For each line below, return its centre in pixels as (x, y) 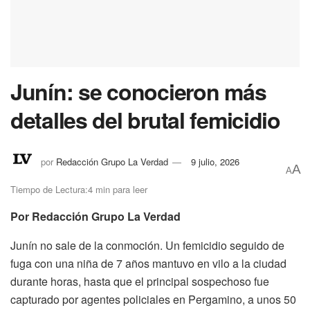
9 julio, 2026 (215, 161)
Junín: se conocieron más (138, 92)
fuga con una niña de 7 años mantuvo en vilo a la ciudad (148, 264)
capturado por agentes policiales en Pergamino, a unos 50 (153, 300)
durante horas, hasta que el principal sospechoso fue (140, 282)
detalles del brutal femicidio (145, 120)
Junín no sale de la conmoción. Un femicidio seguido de (147, 246)
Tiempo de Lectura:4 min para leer (79, 190)
